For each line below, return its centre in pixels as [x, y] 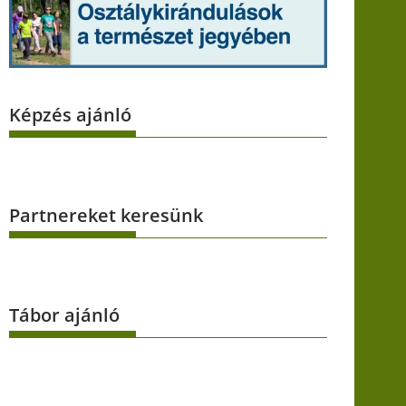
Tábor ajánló [64, 315]
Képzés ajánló [70, 115]
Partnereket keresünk [106, 215]
